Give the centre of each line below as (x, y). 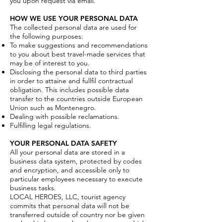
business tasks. (33, 188)
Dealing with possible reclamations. (65, 116)
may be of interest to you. (50, 63)
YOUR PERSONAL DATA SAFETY (63, 143)
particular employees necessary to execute (76, 179)
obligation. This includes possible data (69, 90)
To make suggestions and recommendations (79, 45)
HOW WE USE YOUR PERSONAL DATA (74, 18)
